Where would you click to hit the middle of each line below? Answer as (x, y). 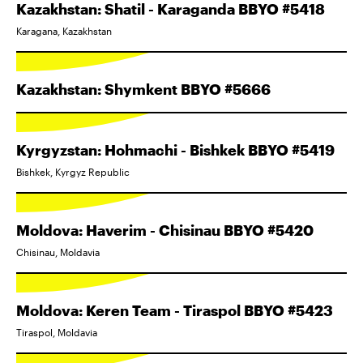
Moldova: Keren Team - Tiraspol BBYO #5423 (175, 310)
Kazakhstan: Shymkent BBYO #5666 (143, 89)
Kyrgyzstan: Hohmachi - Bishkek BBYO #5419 (175, 150)
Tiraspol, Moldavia (57, 332)
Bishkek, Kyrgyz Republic (73, 172)
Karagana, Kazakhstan (64, 31)
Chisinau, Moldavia (58, 252)
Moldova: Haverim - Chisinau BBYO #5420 (165, 230)
